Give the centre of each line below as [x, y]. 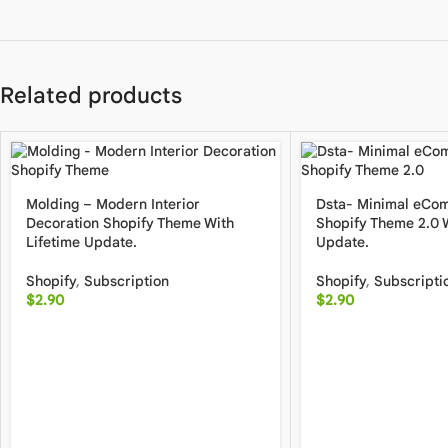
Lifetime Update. [81, 242]
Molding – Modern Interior [113, 204]
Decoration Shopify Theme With [130, 223]
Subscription [126, 281]
